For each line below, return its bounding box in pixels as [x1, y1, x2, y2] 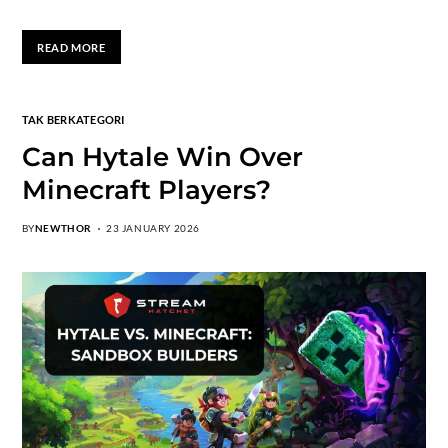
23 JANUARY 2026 [106, 222, 200, 234]
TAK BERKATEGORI [21, 113, 125, 126]
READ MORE [37, 40, 106, 54]
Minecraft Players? [21, 174, 271, 206]
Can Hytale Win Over [21, 141, 303, 173]
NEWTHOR [34, 222, 92, 234]
